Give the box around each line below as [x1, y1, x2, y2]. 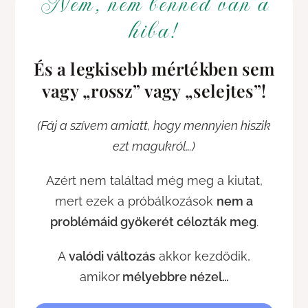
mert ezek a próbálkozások [55, 193, 217, 208]
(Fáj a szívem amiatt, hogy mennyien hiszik [37, 118, 271, 133]
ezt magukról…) [113, 138, 195, 153]
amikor [79, 269, 120, 284]
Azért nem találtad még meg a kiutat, [45, 173, 263, 188]
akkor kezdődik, [155, 248, 250, 263]
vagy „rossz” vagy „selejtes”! [41, 78, 267, 102]
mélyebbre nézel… [119, 269, 229, 284]
